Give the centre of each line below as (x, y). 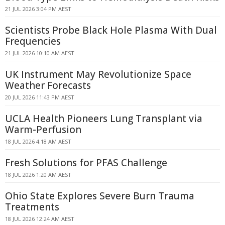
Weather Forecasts (48, 85)
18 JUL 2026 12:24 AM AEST (40, 219)
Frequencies (33, 41)
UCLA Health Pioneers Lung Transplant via (104, 119)
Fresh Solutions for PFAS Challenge (86, 163)
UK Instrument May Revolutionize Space (98, 74)
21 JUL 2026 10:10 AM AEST (40, 53)
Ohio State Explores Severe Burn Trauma (100, 196)
